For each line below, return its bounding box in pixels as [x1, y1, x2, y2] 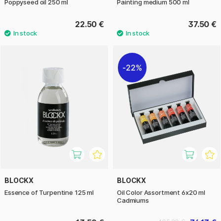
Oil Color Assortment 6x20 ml [117, 188, 205, 197]
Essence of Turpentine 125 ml [4, 188, 94, 197]
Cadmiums [117, 196, 149, 205]
